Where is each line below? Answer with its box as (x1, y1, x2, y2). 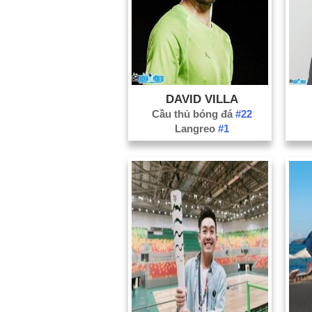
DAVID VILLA (165, 92, 238, 105)
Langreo (174, 122, 218, 134)
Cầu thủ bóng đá (151, 107, 235, 120)
